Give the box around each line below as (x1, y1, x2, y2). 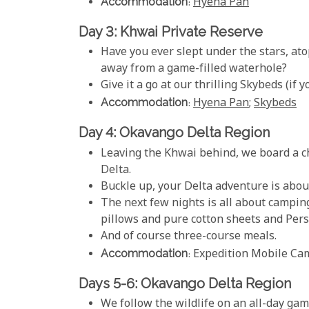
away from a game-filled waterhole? (101, 61, 287, 78)
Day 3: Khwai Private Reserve (79, 23, 263, 40)
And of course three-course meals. (101, 228, 277, 245)
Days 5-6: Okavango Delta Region (79, 275, 291, 292)
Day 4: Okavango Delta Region (79, 124, 270, 141)
